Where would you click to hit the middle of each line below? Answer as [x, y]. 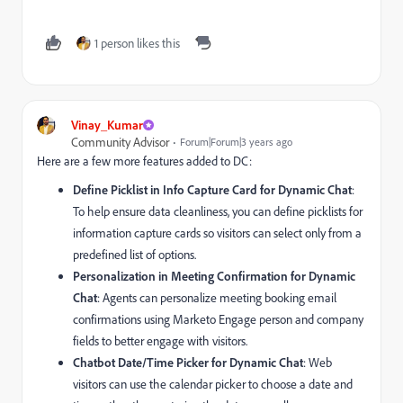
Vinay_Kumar [107, 125]
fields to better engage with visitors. [160, 341]
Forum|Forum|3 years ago [236, 142]
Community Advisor [120, 142]
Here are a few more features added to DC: [144, 161]
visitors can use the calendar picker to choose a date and [213, 384]
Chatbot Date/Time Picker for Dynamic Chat [188, 363]
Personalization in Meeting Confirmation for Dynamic [214, 276]
